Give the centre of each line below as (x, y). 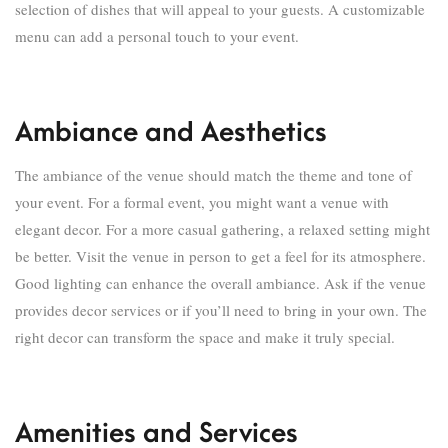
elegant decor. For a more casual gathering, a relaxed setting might (222, 229)
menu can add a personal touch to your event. (157, 36)
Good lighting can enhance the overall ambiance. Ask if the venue (220, 283)
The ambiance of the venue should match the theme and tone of (213, 175)
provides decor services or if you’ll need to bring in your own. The (221, 310)
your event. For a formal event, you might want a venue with (202, 202)
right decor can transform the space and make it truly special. (205, 337)
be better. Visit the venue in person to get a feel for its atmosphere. (220, 256)
